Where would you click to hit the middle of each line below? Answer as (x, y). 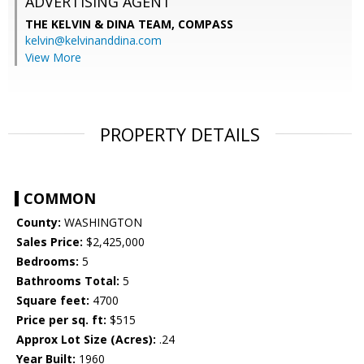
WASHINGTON (102, 223)
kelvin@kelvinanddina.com (93, 41)
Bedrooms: (48, 262)
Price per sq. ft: (61, 320)
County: (39, 223)
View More (53, 58)
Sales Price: (50, 242)
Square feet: (53, 301)
